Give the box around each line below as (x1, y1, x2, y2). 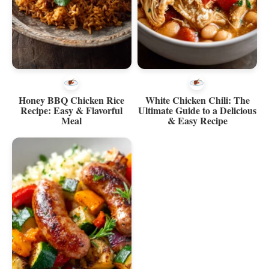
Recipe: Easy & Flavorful (20, 103, 123, 118)
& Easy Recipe (167, 113, 228, 128)
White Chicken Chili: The (145, 93, 250, 107)
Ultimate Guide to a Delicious (138, 103, 257, 118)
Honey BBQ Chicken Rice (19, 93, 125, 107)
